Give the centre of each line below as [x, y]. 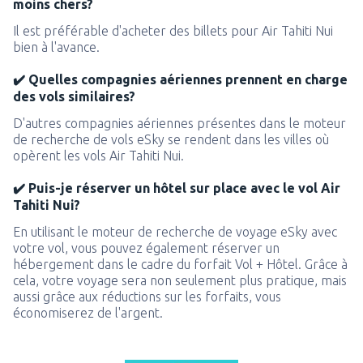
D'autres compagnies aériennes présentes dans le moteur [179, 123]
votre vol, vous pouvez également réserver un [146, 248]
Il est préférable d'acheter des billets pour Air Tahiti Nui [173, 31]
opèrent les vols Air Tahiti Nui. [98, 156]
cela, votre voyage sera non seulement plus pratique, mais [180, 280]
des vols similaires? [74, 96]
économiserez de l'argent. [88, 313]
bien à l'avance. [56, 47]
